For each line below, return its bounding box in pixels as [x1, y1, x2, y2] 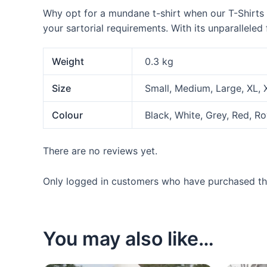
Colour [52, 108, 83, 121]
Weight [52, 55, 85, 67]
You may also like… [43, 227, 214, 251]
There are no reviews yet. [43, 145, 157, 157]
